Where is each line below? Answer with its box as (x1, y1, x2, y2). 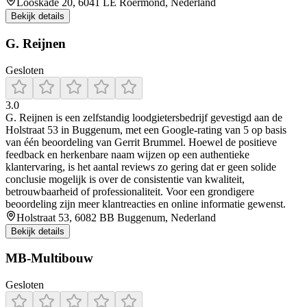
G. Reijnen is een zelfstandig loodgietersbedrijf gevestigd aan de (5, 111, 282, 123)
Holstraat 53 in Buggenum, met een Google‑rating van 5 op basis (5, 123, 286, 136)
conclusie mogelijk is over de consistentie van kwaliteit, (5, 173, 245, 185)
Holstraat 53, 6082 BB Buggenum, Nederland (16, 211, 216, 223)
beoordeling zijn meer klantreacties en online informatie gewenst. (5, 197, 286, 210)
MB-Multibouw (5, 251, 93, 266)
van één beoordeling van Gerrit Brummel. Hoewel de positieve (5, 136, 277, 148)
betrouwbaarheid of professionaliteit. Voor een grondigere (5, 185, 254, 197)
